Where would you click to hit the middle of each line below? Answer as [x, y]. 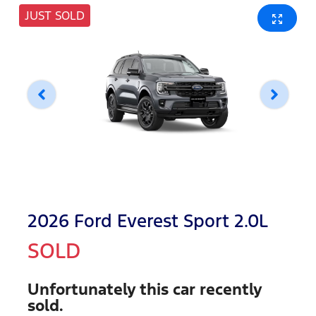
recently [229, 289]
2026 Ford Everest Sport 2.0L [148, 221]
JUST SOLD [55, 16]
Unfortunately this [100, 289]
